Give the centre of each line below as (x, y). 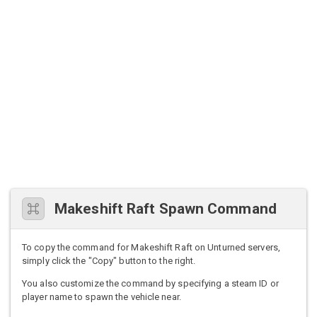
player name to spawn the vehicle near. (102, 297)
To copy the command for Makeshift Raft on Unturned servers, (151, 248)
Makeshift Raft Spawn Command (166, 209)
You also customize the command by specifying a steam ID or (150, 284)
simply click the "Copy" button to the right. (109, 261)
